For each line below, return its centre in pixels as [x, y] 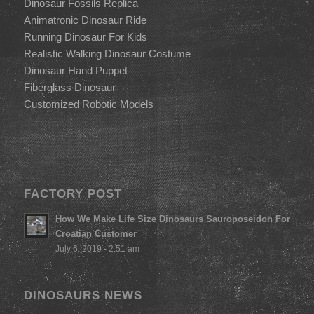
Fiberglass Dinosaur [69, 87]
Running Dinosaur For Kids [85, 36]
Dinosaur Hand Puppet [75, 70]
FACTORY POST [73, 194]
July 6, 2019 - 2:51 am [97, 249]
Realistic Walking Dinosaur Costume [107, 53]
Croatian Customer [96, 234]
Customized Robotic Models [88, 104]
